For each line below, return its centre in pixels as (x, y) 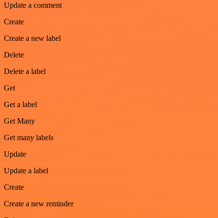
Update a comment (33, 5)
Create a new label (32, 38)
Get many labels (29, 138)
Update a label (26, 171)
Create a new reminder (39, 204)
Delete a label (25, 72)
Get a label (20, 105)
